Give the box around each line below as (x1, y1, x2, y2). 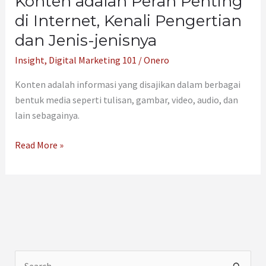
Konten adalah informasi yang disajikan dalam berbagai (14, 78, 240, 91)
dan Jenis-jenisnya (14, 31, 157, 50)
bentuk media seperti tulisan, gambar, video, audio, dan (14, 94, 238, 106)
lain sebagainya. (14, 109, 80, 122)
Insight (14, 54, 45, 66)
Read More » (14, 139, 64, 151)
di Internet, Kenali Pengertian (14, 11, 242, 31)
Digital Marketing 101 (48, 54, 137, 66)
